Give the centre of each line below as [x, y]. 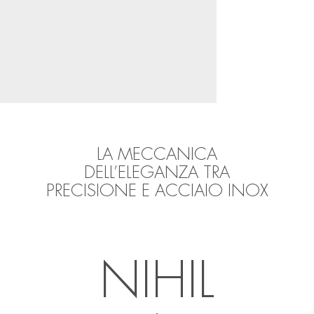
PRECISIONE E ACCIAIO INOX [157, 191]
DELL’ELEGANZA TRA [157, 173]
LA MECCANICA [157, 155]
